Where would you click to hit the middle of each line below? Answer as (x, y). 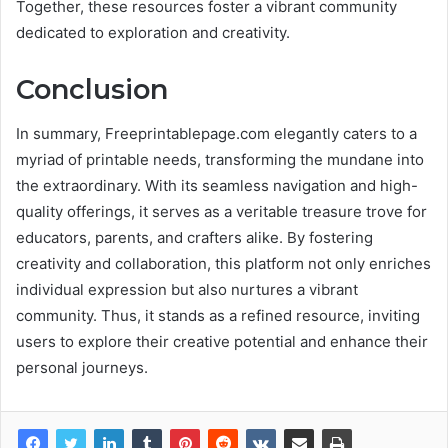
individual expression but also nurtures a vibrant (187, 290)
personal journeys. (82, 368)
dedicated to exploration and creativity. (153, 32)
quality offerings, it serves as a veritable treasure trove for (221, 212)
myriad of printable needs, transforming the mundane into (220, 160)
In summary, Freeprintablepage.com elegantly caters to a (216, 134)
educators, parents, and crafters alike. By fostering (194, 238)
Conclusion (92, 89)
